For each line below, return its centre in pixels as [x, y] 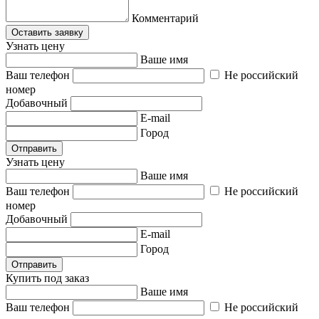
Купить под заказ [47, 278]
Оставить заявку [47, 32]
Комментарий [165, 18]
